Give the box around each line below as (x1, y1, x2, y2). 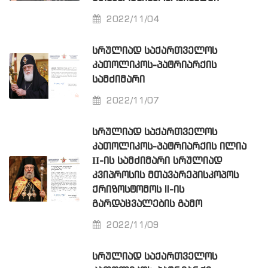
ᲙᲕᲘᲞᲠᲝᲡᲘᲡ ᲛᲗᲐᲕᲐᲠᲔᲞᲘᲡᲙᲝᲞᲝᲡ (92, 170, 239, 181)
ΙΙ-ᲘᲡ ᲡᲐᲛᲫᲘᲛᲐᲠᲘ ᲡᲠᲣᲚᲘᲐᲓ (92, 156, 223, 167)
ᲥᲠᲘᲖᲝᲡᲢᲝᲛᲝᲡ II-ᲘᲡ (92, 185, 185, 196)
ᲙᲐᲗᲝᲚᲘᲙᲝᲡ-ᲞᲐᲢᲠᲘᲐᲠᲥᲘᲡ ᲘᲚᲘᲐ (92, 142, 247, 153)
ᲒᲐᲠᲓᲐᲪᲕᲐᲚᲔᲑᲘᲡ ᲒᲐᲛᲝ (92, 199, 203, 210)
